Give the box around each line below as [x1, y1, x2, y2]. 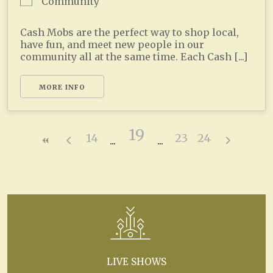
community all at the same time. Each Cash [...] [20, 50, 247, 63]
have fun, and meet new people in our [20, 38, 204, 51]
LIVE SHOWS [107, 255, 166, 268]
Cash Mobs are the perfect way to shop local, [20, 26, 239, 38]
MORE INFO [39, 82, 85, 91]
